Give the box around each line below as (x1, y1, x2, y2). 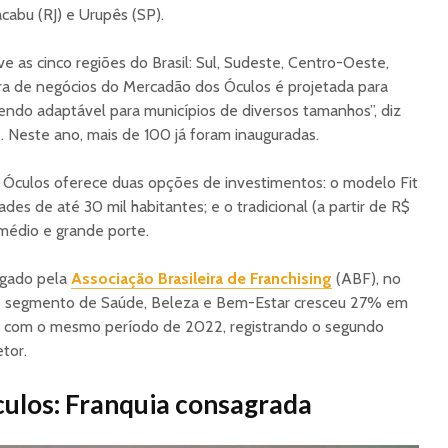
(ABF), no (332, 268, 401, 288)
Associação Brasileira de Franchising (71, 268, 332, 288)
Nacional (154, 16, 212, 35)
